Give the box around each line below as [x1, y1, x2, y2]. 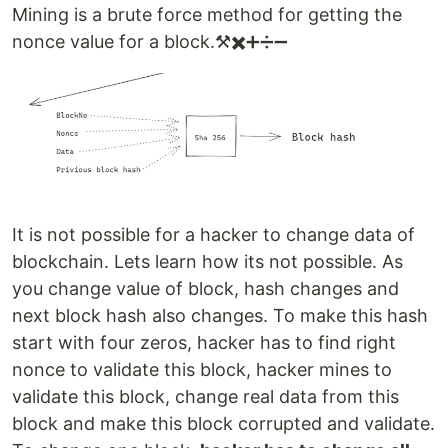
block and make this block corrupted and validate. [12, 412, 435, 434]
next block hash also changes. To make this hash [12, 304, 428, 326]
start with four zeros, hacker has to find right [12, 331, 396, 353]
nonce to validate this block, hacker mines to [12, 358, 392, 380]
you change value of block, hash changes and [12, 277, 399, 299]
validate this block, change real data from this [12, 385, 399, 407]
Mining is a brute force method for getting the [12, 3, 402, 25]
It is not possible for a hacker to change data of [12, 223, 415, 245]
